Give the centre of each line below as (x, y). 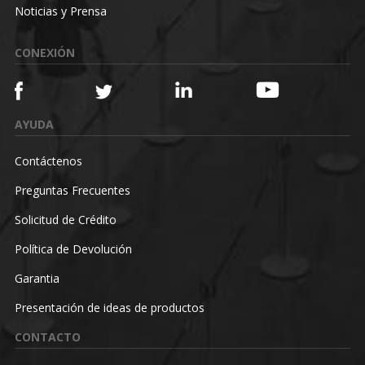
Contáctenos (48, 161)
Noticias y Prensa (60, 11)
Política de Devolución (73, 248)
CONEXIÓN (44, 52)
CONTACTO (47, 336)
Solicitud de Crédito (65, 219)
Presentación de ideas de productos (109, 307)
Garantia (37, 278)
